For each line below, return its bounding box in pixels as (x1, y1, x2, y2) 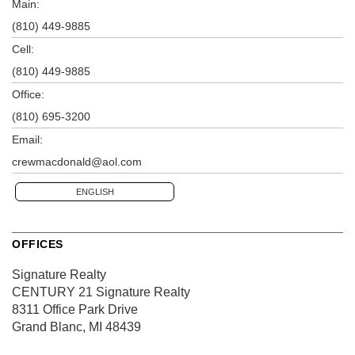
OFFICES (12, 237, 63, 250)
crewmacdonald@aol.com (12, 155, 142, 168)
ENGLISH (75, 186, 114, 197)
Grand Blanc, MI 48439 (12, 319, 141, 334)
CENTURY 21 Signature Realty (12, 284, 190, 299)
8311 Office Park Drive (12, 302, 138, 316)
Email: (12, 132, 43, 146)
